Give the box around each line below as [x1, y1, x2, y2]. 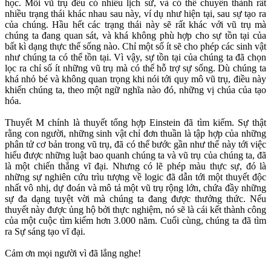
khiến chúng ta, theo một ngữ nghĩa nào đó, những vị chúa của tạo [5, 85, 266, 96]
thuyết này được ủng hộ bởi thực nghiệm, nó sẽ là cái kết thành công [5, 204, 266, 215]
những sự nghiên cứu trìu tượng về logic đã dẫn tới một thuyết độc [5, 172, 266, 183]
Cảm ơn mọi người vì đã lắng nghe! [5, 248, 141, 259]
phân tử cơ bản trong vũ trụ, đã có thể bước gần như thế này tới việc [5, 139, 266, 150]
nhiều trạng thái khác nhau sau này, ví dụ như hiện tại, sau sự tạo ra [5, 8, 266, 19]
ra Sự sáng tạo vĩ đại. [5, 226, 85, 237]
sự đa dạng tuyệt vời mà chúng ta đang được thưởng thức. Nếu [5, 194, 266, 204]
